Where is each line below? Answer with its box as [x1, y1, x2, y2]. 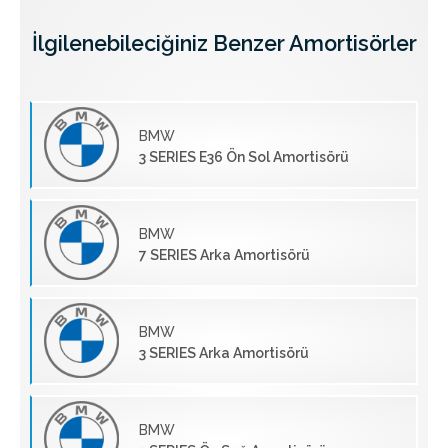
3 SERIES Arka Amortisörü [139, 344, 309, 361]
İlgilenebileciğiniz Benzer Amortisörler [31, 30, 417, 56]
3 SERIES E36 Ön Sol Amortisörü [139, 148, 349, 165]
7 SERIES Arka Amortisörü [139, 246, 310, 263]
